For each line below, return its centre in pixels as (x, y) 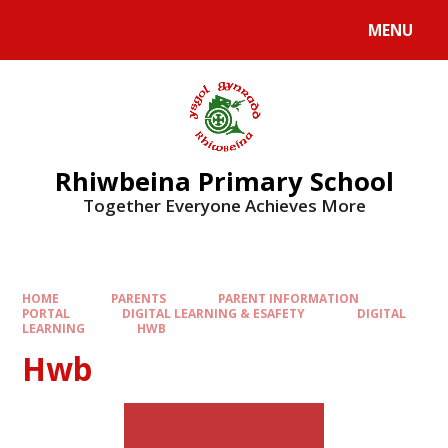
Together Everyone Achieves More (224, 205)
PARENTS (138, 298)
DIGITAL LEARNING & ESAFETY (213, 313)
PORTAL (46, 313)
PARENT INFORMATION (288, 298)
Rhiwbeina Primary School (224, 180)
